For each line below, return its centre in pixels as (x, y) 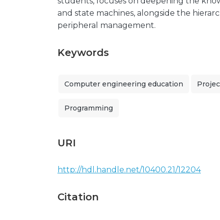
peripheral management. (107, 25)
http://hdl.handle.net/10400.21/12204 (129, 170)
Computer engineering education (124, 84)
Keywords (83, 53)
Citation (78, 197)
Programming (89, 108)
